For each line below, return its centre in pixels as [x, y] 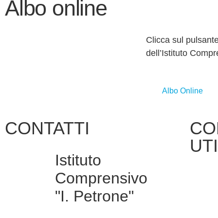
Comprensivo [101, 178]
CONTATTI [47, 128]
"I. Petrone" [94, 196]
